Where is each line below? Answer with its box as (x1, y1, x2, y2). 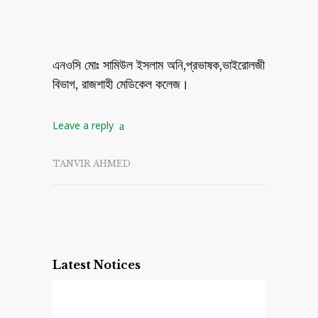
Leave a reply (53, 119, 114, 132)
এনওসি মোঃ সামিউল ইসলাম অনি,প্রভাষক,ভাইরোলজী (53, 57, 265, 73)
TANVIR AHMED (53, 158, 131, 169)
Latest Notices (53, 257, 141, 272)
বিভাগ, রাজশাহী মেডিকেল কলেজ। (53, 77, 189, 92)
